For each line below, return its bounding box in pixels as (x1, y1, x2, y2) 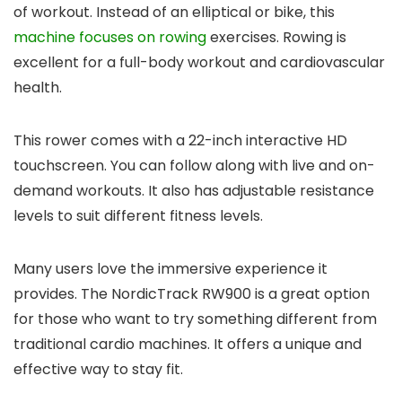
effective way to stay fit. (13, 358, 183, 380)
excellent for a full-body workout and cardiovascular (13, 51, 385, 73)
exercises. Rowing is (206, 26, 346, 48)
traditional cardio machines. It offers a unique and (13, 333, 362, 354)
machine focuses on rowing (13, 26, 206, 48)
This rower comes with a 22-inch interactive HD (13, 129, 347, 151)
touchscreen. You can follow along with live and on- (13, 154, 375, 176)
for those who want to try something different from (13, 308, 377, 329)
